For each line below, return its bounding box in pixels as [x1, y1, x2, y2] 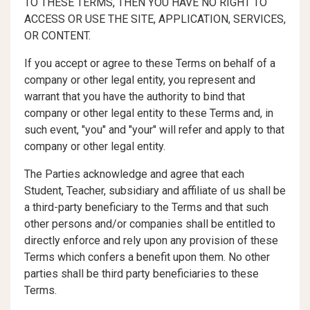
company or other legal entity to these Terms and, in [24, 107, 273, 120]
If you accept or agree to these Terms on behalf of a [24, 57, 275, 70]
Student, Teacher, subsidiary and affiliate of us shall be [24, 184, 286, 197]
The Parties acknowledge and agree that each [24, 167, 244, 181]
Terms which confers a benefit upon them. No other [24, 250, 270, 264]
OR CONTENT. [24, 29, 91, 42]
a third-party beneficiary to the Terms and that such [24, 201, 268, 214]
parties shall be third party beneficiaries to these [24, 267, 259, 280]
